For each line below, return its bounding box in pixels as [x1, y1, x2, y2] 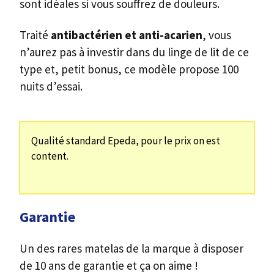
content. [31, 149, 68, 163]
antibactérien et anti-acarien [51, 27, 202, 42]
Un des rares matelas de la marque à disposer [20, 241, 243, 256]
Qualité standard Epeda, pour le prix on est [31, 134, 220, 148]
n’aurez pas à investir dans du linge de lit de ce [20, 44, 249, 59]
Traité [20, 27, 51, 42]
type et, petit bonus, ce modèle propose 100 [20, 61, 239, 76]
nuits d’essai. [20, 78, 83, 94]
